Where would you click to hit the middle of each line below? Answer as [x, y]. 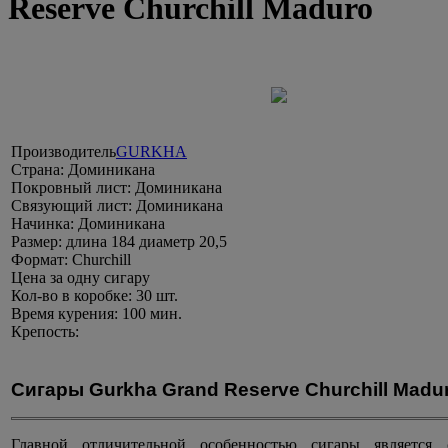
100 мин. [152, 314]
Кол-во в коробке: [73, 296]
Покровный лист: [73, 188]
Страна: [39, 170]
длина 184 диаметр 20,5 [146, 242]
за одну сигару [100, 278]
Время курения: [66, 314]
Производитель [63, 152]
